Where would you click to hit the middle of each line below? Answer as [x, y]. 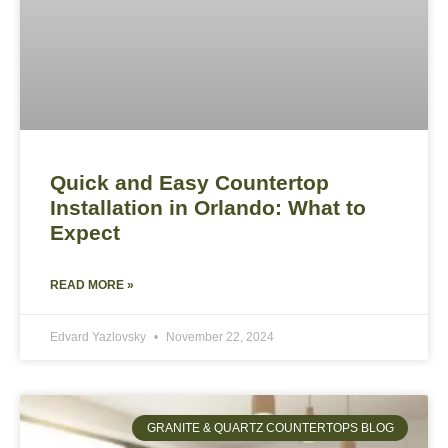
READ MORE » [92, 284]
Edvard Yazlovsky [99, 336]
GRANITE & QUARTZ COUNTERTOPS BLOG [270, 427]
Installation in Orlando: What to [208, 207]
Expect [85, 232]
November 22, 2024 [218, 336]
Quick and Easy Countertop [189, 182]
